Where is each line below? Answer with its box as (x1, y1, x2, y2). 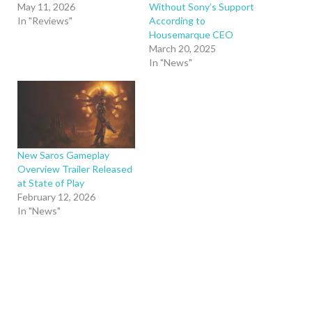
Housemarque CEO (149, 29, 233, 41)
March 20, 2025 (149, 42, 216, 55)
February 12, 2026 (17, 190, 95, 203)
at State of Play (17, 176, 84, 189)
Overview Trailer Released (17, 162, 132, 175)
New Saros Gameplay (17, 148, 109, 161)
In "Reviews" (17, 15, 72, 27)
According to (149, 15, 205, 27)
